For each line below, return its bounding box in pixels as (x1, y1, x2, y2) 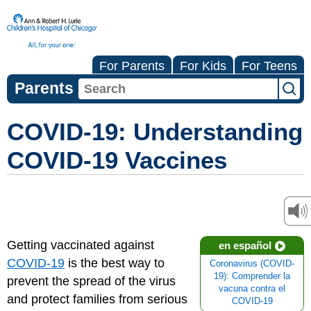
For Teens (242, 59, 297, 73)
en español (219, 239, 271, 251)
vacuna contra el (219, 284, 285, 294)
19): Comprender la (214, 271, 290, 281)
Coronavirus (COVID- (210, 259, 294, 269)
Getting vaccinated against (7, 238, 154, 252)
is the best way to (65, 256, 165, 270)
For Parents (99, 59, 165, 73)
